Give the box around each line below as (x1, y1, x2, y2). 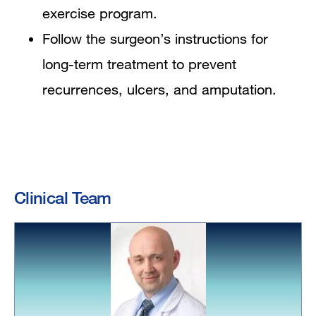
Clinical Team (14, 186, 111, 207)
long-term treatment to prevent (42, 55, 236, 72)
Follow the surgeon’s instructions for (42, 30, 268, 47)
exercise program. (42, 4, 157, 21)
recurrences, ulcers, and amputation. (42, 80, 276, 97)
